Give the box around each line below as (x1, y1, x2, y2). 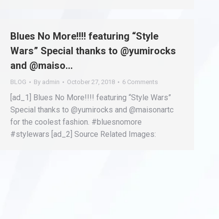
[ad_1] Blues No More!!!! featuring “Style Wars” (10, 93, 171, 102)
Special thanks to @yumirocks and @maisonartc (10, 105, 174, 114)
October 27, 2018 (67, 78, 115, 86)
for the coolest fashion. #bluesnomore (10, 117, 142, 127)
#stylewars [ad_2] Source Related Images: (10, 130, 156, 139)
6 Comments (122, 78, 158, 86)
